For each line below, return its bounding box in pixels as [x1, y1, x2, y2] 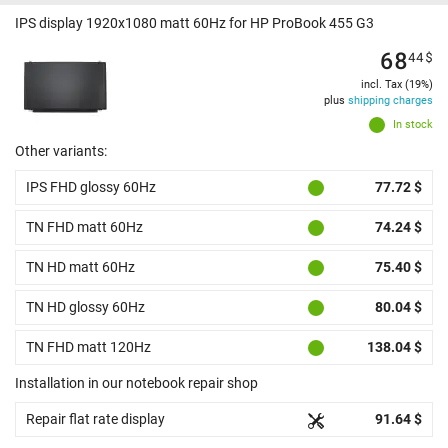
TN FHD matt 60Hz [26, 219, 143, 236]
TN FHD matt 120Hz [26, 339, 151, 356]
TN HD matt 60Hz [26, 259, 135, 276]
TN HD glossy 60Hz [26, 299, 145, 316]
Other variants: [15, 143, 107, 160]
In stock [393, 118, 433, 132]
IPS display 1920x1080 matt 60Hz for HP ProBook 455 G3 [15, 15, 374, 32]
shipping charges [348, 94, 433, 108]
